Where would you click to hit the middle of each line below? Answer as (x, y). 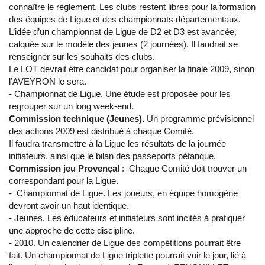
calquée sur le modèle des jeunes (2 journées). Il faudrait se (123, 44)
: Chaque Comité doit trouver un (183, 169)
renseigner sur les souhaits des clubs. (82, 57)
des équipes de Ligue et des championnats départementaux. (125, 20)
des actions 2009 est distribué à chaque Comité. (103, 131)
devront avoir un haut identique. (70, 206)
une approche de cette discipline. (72, 231)
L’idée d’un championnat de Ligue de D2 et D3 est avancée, (123, 32)
